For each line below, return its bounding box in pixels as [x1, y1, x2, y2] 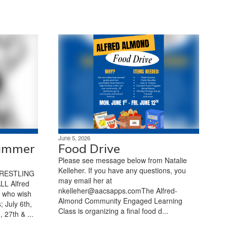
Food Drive [58, 140, 120, 156]
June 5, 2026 [58, 133, 90, 142]
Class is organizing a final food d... [58, 205, 168, 216]
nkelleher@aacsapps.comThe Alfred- [58, 185, 177, 196]
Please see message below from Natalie [58, 155, 187, 165]
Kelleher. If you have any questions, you [58, 165, 186, 175]
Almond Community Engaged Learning [58, 195, 182, 206]
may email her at [58, 175, 112, 185]
